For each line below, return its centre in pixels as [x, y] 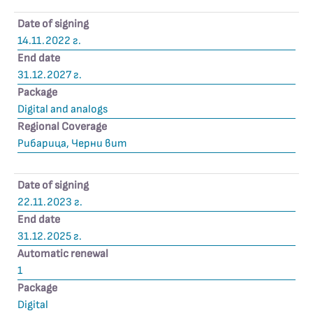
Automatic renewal [63, 254]
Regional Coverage [62, 127]
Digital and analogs [63, 109]
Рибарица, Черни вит [72, 144]
